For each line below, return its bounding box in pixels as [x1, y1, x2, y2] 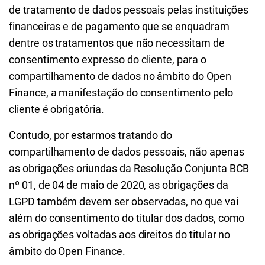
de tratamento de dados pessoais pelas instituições [9, 4, 249, 16]
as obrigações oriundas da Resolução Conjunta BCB [9, 162, 250, 174]
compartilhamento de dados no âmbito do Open [9, 70, 231, 82]
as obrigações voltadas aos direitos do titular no [9, 228, 231, 241]
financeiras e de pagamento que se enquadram [9, 20, 230, 33]
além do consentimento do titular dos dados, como [9, 212, 245, 224]
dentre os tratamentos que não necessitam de [9, 37, 225, 49]
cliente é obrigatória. [9, 103, 104, 115]
